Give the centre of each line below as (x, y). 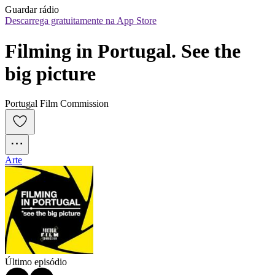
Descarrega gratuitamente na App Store (81, 21)
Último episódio (36, 262)
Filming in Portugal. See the (123, 51)
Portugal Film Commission (57, 104)
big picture (50, 73)
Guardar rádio (32, 10)
